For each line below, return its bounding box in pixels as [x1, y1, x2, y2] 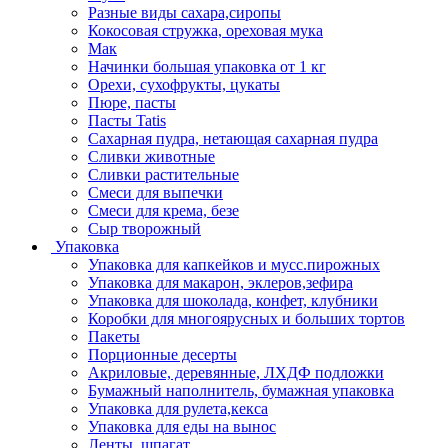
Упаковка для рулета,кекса [88, 399, 268, 417]
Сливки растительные [88, 165, 239, 183]
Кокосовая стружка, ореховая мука [88, 21, 323, 39]
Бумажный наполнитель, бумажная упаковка [88, 381, 394, 399]
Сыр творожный [88, 219, 201, 237]
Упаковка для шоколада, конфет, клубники [88, 291, 378, 309]
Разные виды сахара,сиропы [88, 3, 281, 21]
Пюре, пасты [88, 93, 176, 111]
